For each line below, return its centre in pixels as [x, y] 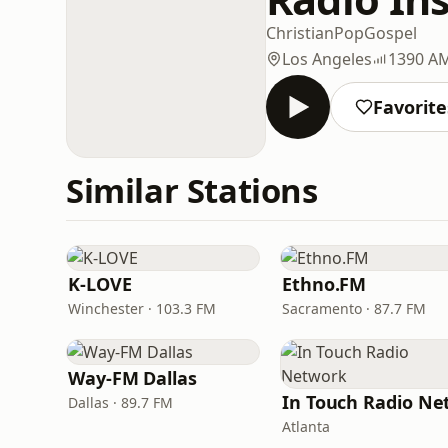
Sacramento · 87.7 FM [354, 308]
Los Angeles [327, 58]
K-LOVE [100, 284]
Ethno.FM [324, 284]
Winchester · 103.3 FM [142, 308]
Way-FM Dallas [132, 378]
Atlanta [306, 426]
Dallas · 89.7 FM [120, 402]
